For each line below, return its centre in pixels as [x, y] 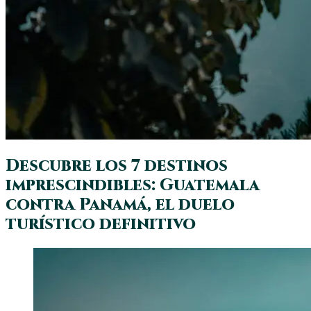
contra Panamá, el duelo [120, 204]
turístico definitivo [101, 224]
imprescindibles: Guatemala [133, 185]
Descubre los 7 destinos [117, 166]
